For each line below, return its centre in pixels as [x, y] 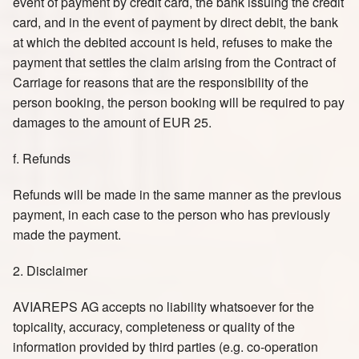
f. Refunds [42, 158]
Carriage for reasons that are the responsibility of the [161, 82]
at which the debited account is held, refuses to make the [173, 42]
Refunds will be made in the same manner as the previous [177, 194]
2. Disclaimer [50, 270]
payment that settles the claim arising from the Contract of [174, 62]
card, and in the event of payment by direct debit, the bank [175, 22]
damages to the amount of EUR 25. [112, 122]
